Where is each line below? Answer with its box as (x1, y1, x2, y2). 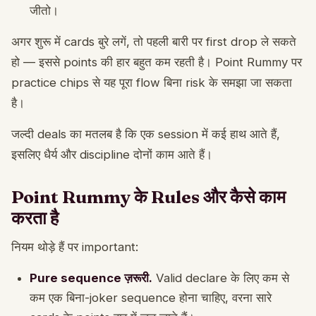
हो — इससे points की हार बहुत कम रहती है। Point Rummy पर (11, 54, 302, 69)
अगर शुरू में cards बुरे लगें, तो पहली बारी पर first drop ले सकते (11, 34, 296, 49)
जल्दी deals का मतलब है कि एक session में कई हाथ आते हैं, (11, 126, 280, 141)
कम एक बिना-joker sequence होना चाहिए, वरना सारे (30, 290, 272, 305)
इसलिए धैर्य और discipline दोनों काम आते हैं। (11, 147, 212, 162)
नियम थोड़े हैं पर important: (11, 239, 138, 254)
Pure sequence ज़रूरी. (30, 270, 152, 285)
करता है (11, 207, 59, 229)
